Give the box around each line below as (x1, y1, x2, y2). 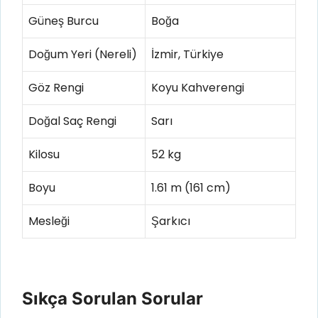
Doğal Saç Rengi (28, 112, 116, 129)
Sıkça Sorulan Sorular (22, 288, 203, 309)
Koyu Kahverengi (151, 79, 244, 96)
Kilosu (28, 146, 60, 163)
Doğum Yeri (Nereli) (28, 45, 137, 62)
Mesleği (28, 212, 70, 229)
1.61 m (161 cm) (151, 179, 231, 196)
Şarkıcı (151, 212, 190, 229)
